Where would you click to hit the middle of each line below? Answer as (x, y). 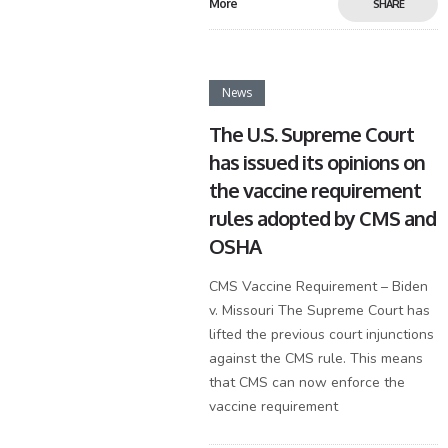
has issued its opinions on (317, 162)
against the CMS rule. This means (316, 358)
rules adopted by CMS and (323, 218)
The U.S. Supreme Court (312, 134)
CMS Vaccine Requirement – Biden (319, 286)
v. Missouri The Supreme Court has (320, 310)
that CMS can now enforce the (307, 382)
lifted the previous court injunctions (322, 334)
